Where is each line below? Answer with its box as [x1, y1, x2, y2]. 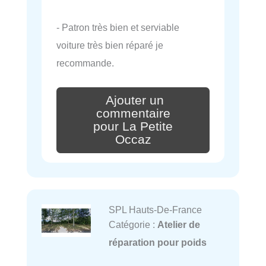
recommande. [56, 57, 114, 68]
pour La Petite [93, 119, 173, 134]
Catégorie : [108, 218, 157, 230]
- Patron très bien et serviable [56, 21, 179, 33]
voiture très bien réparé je [56, 39, 163, 50]
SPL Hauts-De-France [108, 204, 202, 215]
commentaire [96, 106, 170, 121]
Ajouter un [106, 93, 164, 108]
